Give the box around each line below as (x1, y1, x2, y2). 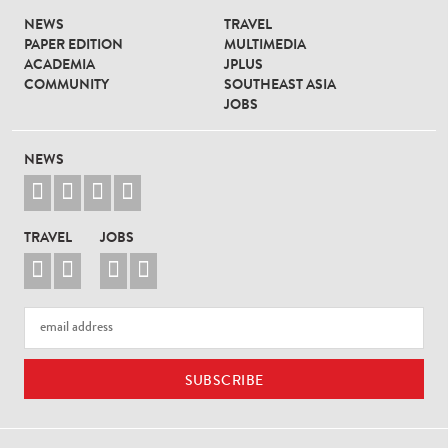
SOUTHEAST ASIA (224, 78, 336, 93)
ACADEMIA (24, 58, 95, 73)
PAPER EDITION (24, 38, 123, 53)
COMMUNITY (24, 78, 109, 93)
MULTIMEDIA (224, 38, 306, 53)
